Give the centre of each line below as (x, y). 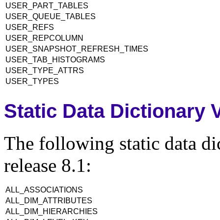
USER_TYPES (33, 82)
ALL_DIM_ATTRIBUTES (50, 200)
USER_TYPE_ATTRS (46, 71)
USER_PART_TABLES (48, 6)
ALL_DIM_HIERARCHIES (53, 211)
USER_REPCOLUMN (45, 38)
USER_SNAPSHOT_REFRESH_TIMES (78, 49)
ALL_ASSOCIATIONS (45, 190)
